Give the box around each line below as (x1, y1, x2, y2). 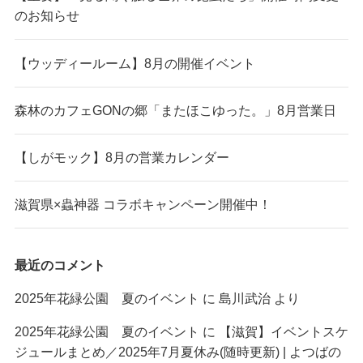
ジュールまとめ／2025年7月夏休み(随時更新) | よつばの (14, 344, 341, 359)
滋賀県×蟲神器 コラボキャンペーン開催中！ (14, 197, 271, 212)
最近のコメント (14, 257, 105, 272)
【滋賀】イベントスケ (218, 323, 348, 339)
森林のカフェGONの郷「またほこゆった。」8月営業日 (14, 102, 336, 117)
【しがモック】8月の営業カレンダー (14, 150, 229, 165)
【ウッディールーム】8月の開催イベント (14, 55, 255, 70)
